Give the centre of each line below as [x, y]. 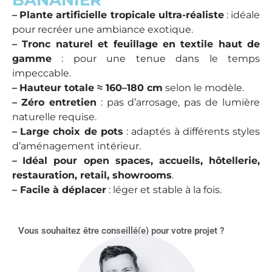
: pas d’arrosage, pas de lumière [178, 102]
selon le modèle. [203, 87]
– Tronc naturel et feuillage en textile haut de [136, 44]
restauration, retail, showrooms [92, 175]
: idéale [242, 15]
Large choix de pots [72, 131]
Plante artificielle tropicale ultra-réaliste [122, 15]
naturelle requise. [54, 117]
